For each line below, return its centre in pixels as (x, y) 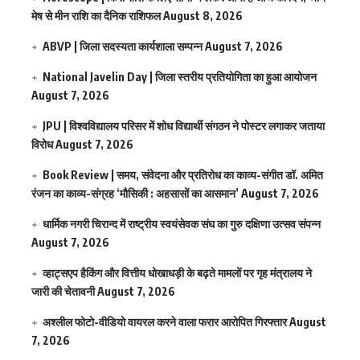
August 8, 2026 (203, 16)
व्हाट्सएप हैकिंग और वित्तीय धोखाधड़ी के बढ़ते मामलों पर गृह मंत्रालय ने (178, 273)
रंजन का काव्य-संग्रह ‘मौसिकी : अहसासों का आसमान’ (135, 194)
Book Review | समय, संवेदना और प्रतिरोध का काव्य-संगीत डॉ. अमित (183, 175)
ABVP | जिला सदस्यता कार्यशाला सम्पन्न (123, 47)
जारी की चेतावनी (63, 292)
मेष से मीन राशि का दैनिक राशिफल (96, 16)
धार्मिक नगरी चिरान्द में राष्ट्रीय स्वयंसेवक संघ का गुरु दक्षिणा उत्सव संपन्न (182, 224)
